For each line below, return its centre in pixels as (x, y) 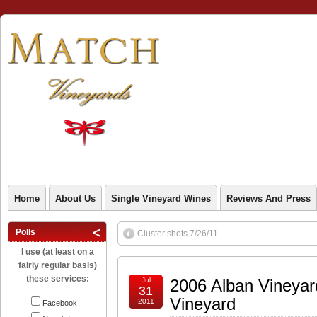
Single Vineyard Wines (161, 198)
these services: (57, 279)
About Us (75, 198)
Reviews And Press (269, 198)
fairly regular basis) (57, 265)
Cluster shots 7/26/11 (178, 234)
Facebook (60, 303)
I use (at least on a (57, 252)
